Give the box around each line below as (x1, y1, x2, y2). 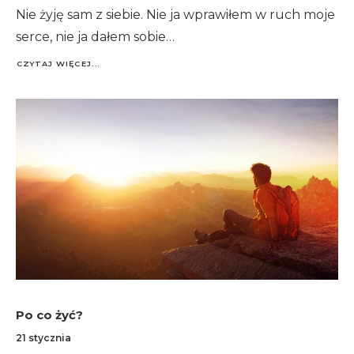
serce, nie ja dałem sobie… (16, 28, 175, 44)
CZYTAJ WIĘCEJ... (16, 58, 100, 69)
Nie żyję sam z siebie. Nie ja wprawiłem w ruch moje (16, 6, 335, 22)
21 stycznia (16, 331, 71, 344)
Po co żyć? (16, 307, 83, 322)
